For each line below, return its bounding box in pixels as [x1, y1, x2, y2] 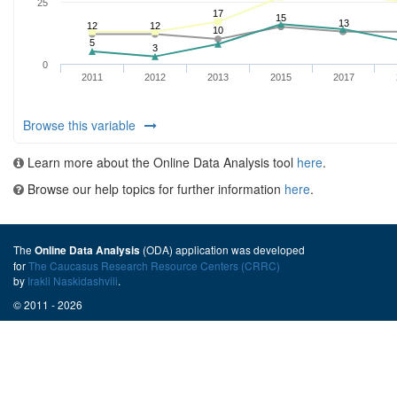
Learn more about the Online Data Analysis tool [24, 153, 297, 171]
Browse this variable [23, 116, 136, 134]
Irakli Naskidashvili [27, 273, 118, 288]
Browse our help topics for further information [24, 180, 284, 198]
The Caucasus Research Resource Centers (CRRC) [28, 258, 280, 273]
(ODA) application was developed [140, 242, 305, 257]
